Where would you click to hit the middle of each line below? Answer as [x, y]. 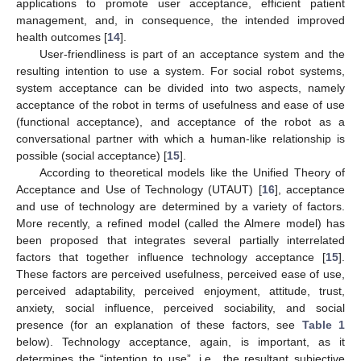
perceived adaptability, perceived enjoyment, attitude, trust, [180, 290]
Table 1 [324, 324]
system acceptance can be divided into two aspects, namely [180, 87]
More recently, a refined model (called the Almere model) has [180, 223]
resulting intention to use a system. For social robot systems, [180, 71]
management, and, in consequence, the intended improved [180, 20]
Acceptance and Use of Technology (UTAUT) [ [139, 189]
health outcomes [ [62, 37]
